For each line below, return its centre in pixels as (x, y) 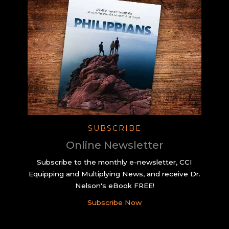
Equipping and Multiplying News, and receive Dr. (114, 174)
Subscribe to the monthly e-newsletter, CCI (114, 162)
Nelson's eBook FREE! (114, 185)
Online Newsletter (114, 145)
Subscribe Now (114, 202)
